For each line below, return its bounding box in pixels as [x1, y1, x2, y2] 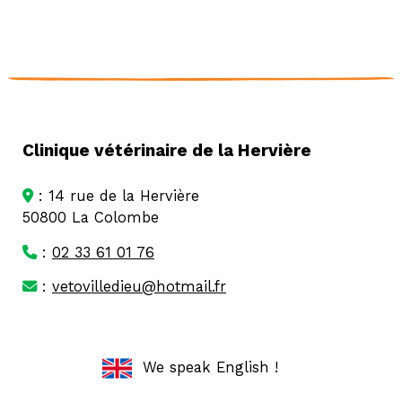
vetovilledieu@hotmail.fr [52, 278, 226, 296]
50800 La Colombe [22, 209, 159, 227]
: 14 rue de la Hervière [33, 188, 199, 205]
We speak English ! [131, 359, 278, 377]
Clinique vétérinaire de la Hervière [22, 140, 311, 162]
